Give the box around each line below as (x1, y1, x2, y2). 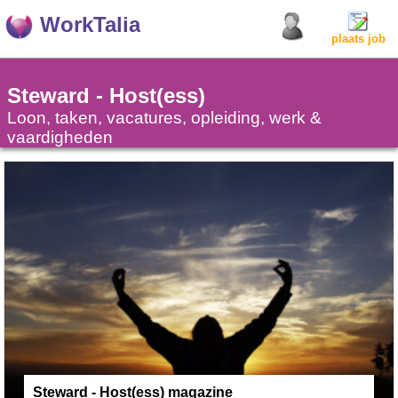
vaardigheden (7, 128, 113, 147)
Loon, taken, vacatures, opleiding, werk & (7, 108, 322, 127)
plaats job (330, 32, 386, 45)
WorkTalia (40, 12, 140, 36)
